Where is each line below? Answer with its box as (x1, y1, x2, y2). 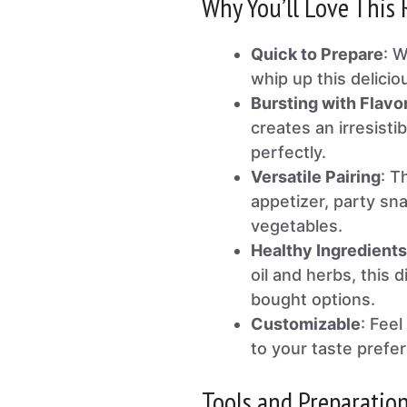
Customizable (251, 314, 361, 334)
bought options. (251, 290, 375, 310)
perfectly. (251, 143, 326, 163)
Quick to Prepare (251, 45, 383, 65)
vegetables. (251, 216, 342, 236)
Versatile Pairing (251, 167, 381, 187)
